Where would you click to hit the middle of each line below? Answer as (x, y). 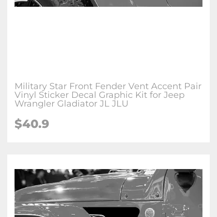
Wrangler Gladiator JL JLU (71, 104)
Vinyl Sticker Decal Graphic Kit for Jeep (100, 95)
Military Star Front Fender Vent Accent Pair (108, 86)
